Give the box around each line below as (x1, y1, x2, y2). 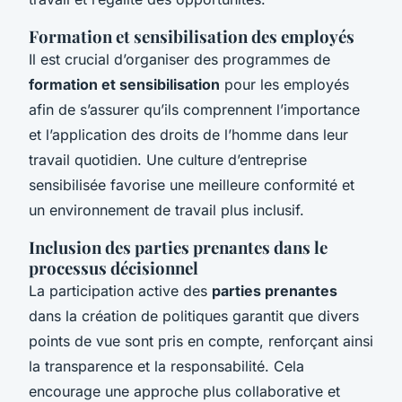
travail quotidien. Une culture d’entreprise (29, 150, 307, 169)
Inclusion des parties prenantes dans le (29, 235, 328, 258)
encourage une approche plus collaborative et (29, 381, 340, 400)
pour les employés (220, 74, 349, 93)
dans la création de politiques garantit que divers (29, 306, 359, 325)
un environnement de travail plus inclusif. (29, 200, 304, 219)
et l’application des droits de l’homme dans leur (29, 125, 348, 144)
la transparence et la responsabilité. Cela (29, 356, 304, 375)
